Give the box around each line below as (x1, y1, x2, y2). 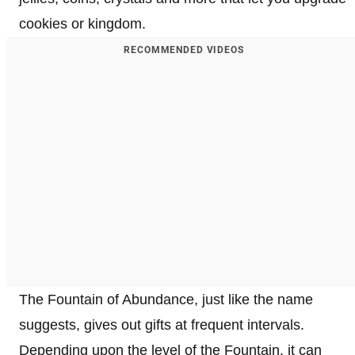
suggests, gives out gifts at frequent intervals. (19, 317, 304, 333)
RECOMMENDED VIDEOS (124, 44, 244, 55)
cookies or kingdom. (19, 16, 146, 32)
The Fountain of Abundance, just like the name (19, 292, 313, 307)
